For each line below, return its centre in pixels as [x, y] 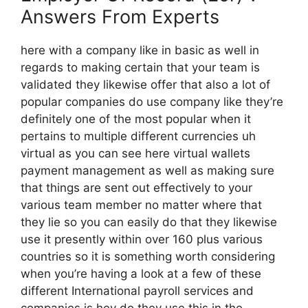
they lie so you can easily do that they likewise [149, 222]
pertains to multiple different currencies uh [138, 136]
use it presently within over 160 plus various [142, 239]
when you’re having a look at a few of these [141, 274]
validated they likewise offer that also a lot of [145, 85]
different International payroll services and [137, 291]
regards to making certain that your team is [140, 67]
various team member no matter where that [141, 205]
